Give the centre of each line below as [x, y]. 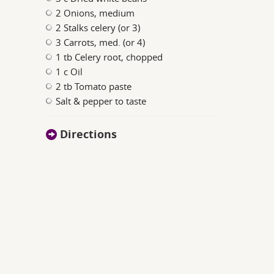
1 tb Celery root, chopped [109, 57]
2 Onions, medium [95, 13]
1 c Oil [69, 72]
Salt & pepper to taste [101, 101]
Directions [87, 134]
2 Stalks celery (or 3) [98, 28]
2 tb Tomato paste [94, 86]
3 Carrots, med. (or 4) [101, 42]
